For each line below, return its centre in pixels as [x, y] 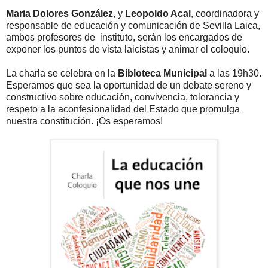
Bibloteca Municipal [162, 73]
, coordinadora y [225, 13]
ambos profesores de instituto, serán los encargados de [124, 37]
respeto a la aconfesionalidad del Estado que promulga [123, 109]
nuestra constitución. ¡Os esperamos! [84, 121]
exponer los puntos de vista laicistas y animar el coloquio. [128, 49]
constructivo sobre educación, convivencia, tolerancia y [123, 97]
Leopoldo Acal [158, 13]
